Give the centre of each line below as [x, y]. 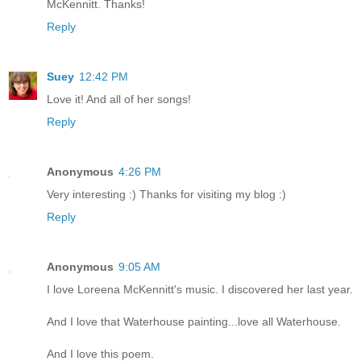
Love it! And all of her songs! [119, 99]
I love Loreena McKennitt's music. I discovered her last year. [200, 289]
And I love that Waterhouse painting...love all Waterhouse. [194, 321]
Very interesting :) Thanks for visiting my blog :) [166, 194]
